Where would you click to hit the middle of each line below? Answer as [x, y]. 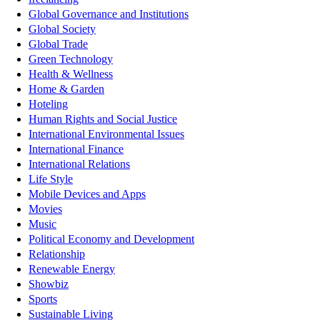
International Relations [79, 164]
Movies [45, 209]
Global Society [62, 29]
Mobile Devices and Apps [87, 194]
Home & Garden [66, 89]
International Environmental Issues [106, 134]
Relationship [57, 254]
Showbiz [49, 284]
